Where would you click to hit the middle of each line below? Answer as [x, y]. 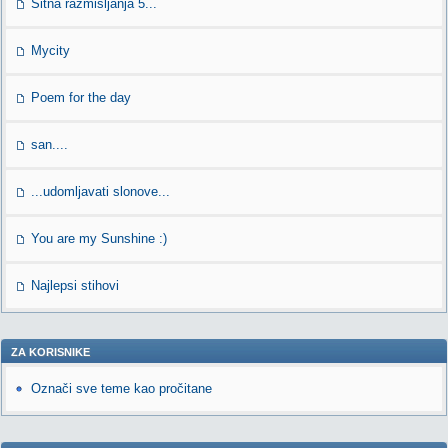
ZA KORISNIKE [50, 352]
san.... [49, 144]
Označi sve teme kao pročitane [121, 388]
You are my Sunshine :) [99, 238]
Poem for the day [81, 97]
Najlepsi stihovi [75, 285]
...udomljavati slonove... [100, 191]
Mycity [50, 50]
